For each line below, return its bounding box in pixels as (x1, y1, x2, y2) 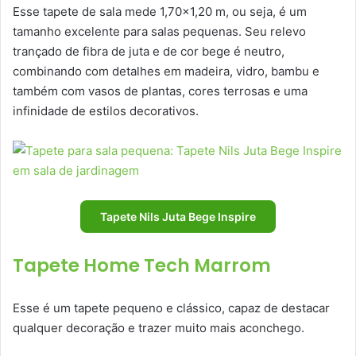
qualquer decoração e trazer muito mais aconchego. (13, 319, 304, 335)
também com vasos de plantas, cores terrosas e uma (13, 83, 308, 99)
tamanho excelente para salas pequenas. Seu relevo (13, 23, 306, 39)
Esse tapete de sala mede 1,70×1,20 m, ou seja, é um (13, 3, 307, 19)
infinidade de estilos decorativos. (13, 103, 199, 118)
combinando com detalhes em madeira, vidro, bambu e (13, 63, 319, 79)
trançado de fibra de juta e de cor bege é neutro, (13, 43, 284, 59)
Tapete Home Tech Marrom (13, 252, 271, 278)
